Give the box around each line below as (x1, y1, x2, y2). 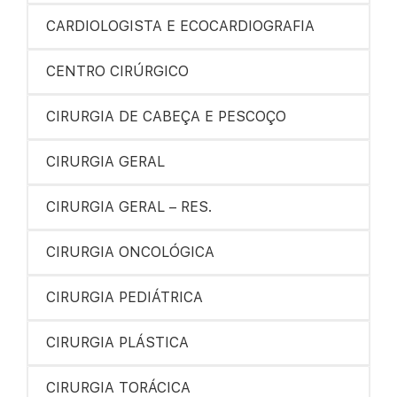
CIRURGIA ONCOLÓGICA (46, 244, 214, 261)
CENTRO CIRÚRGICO (46, 63, 189, 80)
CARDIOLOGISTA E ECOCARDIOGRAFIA (46, 18, 315, 35)
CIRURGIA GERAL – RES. (46, 198, 212, 215)
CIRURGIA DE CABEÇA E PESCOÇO (46, 108, 286, 125)
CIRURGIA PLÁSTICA (46, 334, 189, 351)
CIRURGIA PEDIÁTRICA (46, 289, 203, 306)
